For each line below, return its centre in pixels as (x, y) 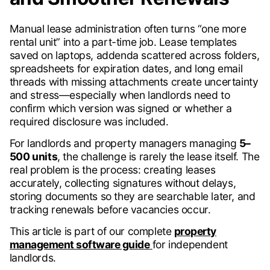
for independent (190, 245)
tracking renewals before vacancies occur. (110, 210)
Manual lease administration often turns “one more (128, 29)
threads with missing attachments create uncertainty (134, 82)
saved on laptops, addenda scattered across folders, (134, 55)
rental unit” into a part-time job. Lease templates (123, 42)
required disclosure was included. (89, 122)
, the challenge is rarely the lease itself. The (159, 157)
